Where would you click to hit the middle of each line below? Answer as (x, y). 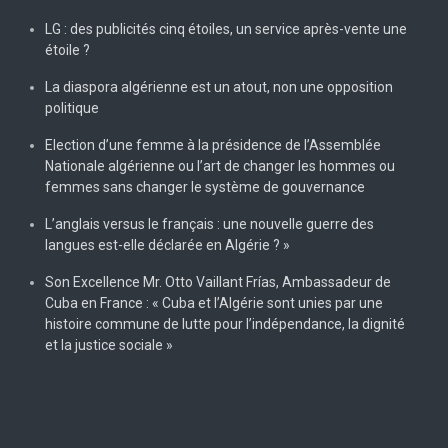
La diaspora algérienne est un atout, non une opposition (219, 86)
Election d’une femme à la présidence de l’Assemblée (213, 144)
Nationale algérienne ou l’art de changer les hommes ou (220, 165)
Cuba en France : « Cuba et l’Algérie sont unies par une (214, 302)
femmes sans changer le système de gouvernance (205, 186)
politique (72, 107)
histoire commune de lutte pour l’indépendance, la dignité (225, 323)
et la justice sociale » (109, 344)
